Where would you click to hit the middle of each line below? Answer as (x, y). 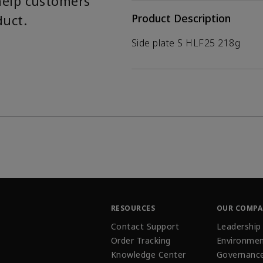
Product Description (181, 18)
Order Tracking (141, 240)
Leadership (239, 226)
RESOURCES (133, 208)
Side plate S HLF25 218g (186, 43)
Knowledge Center (149, 254)
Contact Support (145, 226)
